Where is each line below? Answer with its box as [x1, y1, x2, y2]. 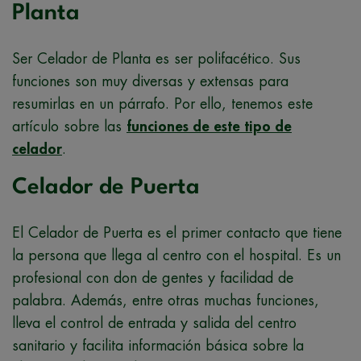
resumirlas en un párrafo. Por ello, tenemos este [12, 96, 313, 111]
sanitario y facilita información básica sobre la [12, 338, 304, 353]
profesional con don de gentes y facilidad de [12, 270, 293, 285]
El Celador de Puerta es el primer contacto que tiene [12, 225, 342, 240]
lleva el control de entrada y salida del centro [12, 315, 297, 330]
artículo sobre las [12, 118, 127, 134]
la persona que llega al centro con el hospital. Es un [12, 247, 341, 263]
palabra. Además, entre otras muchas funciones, [12, 293, 319, 308]
